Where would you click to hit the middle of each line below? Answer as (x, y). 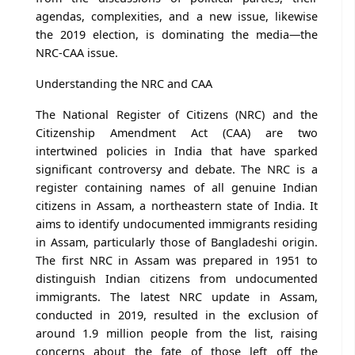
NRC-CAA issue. (77, 52)
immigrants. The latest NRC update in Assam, (177, 296)
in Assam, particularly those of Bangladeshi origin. (177, 242)
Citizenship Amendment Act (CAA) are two (177, 132)
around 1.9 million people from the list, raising (177, 333)
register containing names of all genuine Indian (177, 187)
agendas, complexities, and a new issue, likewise (177, 16)
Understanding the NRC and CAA (124, 83)
